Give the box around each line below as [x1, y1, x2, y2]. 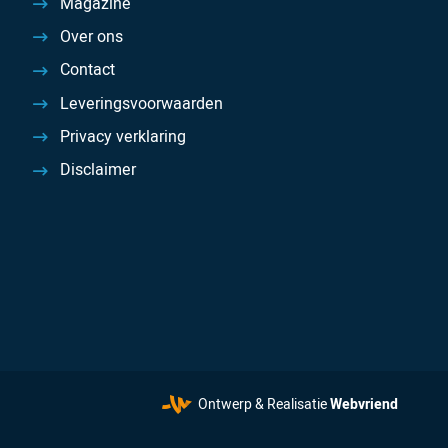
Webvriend [330, 393, 398, 415]
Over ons [59, 24, 123, 49]
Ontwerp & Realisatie [198, 393, 330, 415]
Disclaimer [59, 158, 136, 183]
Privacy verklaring [59, 125, 186, 150]
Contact [59, 58, 115, 83]
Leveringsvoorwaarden [59, 91, 223, 116]
